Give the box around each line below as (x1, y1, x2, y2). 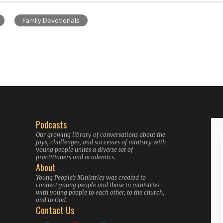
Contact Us (35, 204, 74, 217)
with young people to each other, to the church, (35, 189, 164, 196)
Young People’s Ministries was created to (35, 174, 146, 181)
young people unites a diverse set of (35, 146, 133, 153)
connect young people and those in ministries (35, 181, 160, 189)
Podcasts (35, 118, 67, 131)
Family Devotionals (22, 16, 80, 24)
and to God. (35, 196, 67, 204)
